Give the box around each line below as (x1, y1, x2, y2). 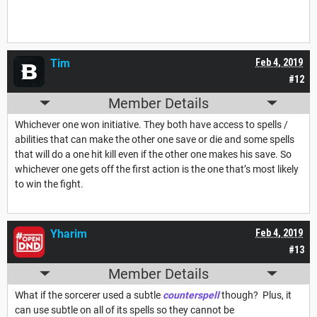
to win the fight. (15, 178, 86, 190)
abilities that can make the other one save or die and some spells (15, 133, 294, 145)
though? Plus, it (219, 289, 292, 301)
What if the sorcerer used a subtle (15, 289, 163, 301)
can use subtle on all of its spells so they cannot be (15, 304, 234, 316)
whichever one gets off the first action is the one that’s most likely (15, 163, 299, 175)
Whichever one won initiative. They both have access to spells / (15, 118, 288, 130)
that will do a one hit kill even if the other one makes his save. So (15, 148, 292, 160)
